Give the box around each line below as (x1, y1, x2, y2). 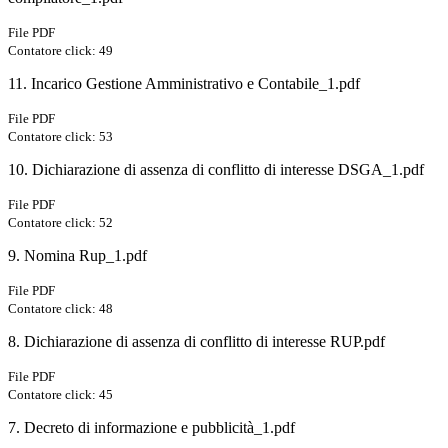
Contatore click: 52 (8, 215, 113, 231)
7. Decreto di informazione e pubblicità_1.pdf (8, 419, 295, 437)
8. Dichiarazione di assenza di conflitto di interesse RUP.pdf (8, 333, 385, 351)
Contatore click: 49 (8, 43, 113, 59)
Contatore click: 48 (8, 301, 113, 317)
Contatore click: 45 (8, 387, 113, 403)
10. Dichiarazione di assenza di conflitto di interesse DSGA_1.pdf (8, 161, 424, 179)
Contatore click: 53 (8, 129, 113, 145)
